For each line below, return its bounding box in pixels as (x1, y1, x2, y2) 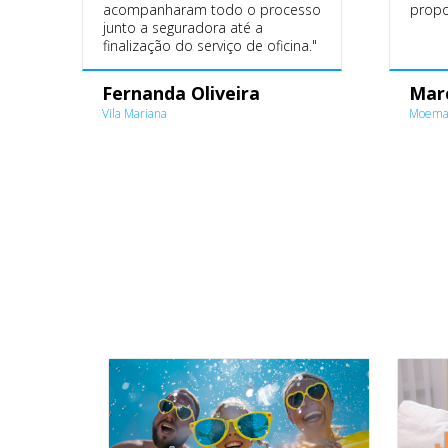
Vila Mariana (102, 104, 167, 122)
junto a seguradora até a (103, 17, 263, 37)
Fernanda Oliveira (102, 80, 260, 105)
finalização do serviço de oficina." (103, 35, 317, 55)
